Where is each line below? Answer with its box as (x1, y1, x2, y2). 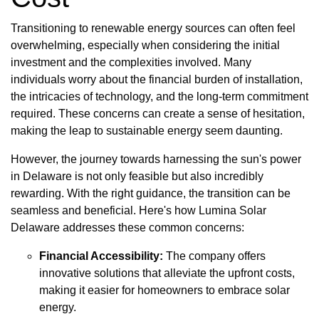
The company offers (163, 249, 266, 262)
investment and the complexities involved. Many (11, 56, 251, 68)
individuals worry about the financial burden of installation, (11, 73, 303, 85)
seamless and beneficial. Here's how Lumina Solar (11, 204, 266, 216)
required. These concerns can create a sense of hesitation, (11, 107, 305, 120)
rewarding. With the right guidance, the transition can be (11, 187, 291, 199)
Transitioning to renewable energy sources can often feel (11, 21, 296, 34)
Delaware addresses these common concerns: (11, 221, 244, 234)
